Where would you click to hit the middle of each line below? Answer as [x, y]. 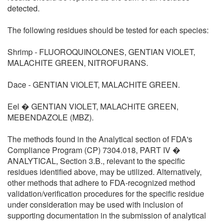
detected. [24, 8]
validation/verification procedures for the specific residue [106, 193]
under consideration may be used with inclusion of [95, 204]
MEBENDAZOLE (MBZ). [51, 117]
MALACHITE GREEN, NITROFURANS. [78, 62]
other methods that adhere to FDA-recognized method [101, 182]
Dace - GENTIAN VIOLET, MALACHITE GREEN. [94, 84]
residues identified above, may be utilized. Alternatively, [105, 171]
